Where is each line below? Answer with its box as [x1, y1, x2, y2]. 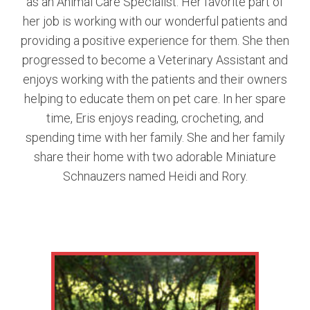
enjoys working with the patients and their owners [23, 71, 287, 86]
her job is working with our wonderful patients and [23, 13, 287, 28]
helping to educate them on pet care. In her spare [24, 91, 286, 106]
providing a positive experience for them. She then [21, 33, 289, 48]
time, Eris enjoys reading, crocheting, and [46, 110, 264, 125]
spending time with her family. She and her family [25, 129, 285, 145]
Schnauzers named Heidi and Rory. [62, 168, 248, 183]
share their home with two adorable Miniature [34, 149, 276, 164]
